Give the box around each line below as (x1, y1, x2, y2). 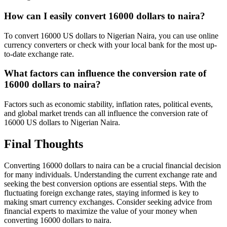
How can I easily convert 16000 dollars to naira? (4, 10, 205, 21)
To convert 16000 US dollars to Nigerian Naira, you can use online (4, 31, 218, 40)
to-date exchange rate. (4, 49, 74, 58)
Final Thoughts (4, 137, 83, 150)
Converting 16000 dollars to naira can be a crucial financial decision (4, 161, 221, 170)
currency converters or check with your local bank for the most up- (4, 40, 217, 49)
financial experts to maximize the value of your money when (4, 206, 197, 215)
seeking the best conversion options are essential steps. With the (4, 179, 206, 188)
